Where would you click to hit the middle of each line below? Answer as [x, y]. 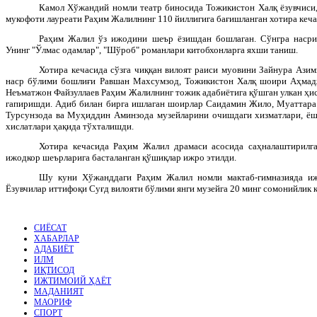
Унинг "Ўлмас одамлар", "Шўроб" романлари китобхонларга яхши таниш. [152, 50]
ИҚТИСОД [54, 270]
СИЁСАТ [50, 227]
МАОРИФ [53, 302]
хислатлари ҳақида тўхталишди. [70, 126]
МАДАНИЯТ [59, 291]
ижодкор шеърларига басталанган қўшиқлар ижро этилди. [121, 157]
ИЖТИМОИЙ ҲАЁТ [73, 281]
